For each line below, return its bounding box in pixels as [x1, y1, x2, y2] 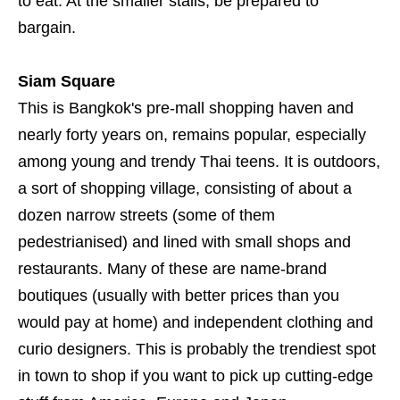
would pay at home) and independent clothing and [18, 313, 373, 332]
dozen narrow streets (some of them [18, 206, 275, 225]
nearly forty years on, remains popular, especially [18, 126, 366, 145]
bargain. [18, 19, 80, 37]
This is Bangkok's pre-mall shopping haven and [18, 99, 354, 118]
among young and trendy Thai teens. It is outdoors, [18, 153, 380, 171]
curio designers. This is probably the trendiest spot [18, 340, 376, 359]
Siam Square [18, 72, 120, 91]
